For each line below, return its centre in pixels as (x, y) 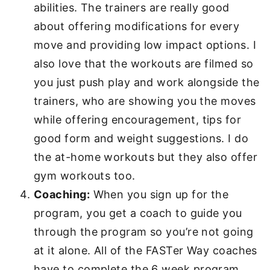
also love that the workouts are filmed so (144, 64)
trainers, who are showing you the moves (145, 101)
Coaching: (62, 194)
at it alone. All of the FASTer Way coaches (146, 250)
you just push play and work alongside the (147, 82)
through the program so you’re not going (144, 232)
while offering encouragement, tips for (138, 120)
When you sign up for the (159, 194)
